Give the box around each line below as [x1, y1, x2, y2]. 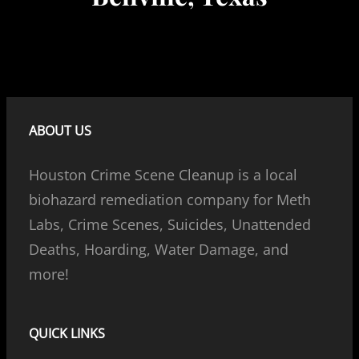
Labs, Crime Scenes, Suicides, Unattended [29, 214, 311, 234]
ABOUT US [29, 121, 91, 139]
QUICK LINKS [29, 324, 105, 342]
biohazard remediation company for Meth [29, 189, 311, 209]
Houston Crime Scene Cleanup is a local [29, 164, 297, 184]
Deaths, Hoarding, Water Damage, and [29, 239, 288, 259]
